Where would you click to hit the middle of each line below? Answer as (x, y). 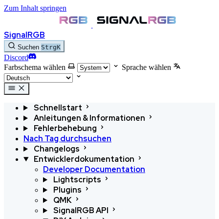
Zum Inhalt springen (35, 8)
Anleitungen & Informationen (89, 118)
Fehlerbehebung (65, 128)
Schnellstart (58, 108)
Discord (16, 57)
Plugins (67, 190)
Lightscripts (77, 180)
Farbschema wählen (35, 67)
